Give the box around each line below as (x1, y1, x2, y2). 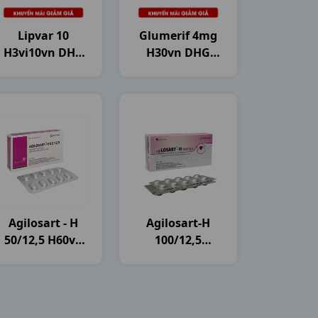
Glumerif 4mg (139, 28, 217, 43)
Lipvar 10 (18, 28, 69, 43)
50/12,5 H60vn (4, 232, 83, 248)
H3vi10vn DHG (3, 45, 84, 60)
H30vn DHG (146, 45, 210, 60)
